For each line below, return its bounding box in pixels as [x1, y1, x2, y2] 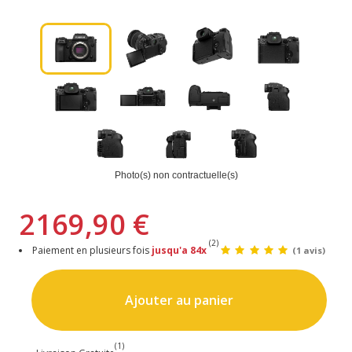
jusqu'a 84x [152, 244, 207, 258]
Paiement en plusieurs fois [32, 244, 152, 258]
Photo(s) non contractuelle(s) [114, 170, 238, 181]
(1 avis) [291, 244, 325, 257]
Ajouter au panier [124, 291, 233, 310]
